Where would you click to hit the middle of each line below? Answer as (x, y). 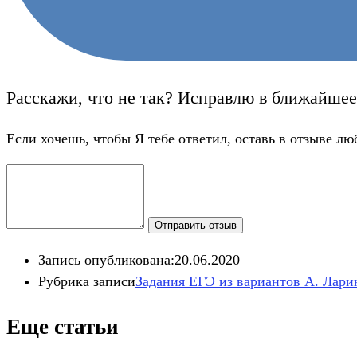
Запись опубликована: (106, 260)
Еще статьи (63, 326)
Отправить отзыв (196, 226)
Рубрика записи (87, 282)
